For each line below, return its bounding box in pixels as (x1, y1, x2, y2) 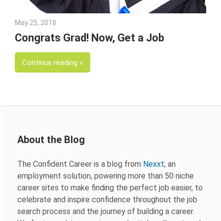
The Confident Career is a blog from (17, 159, 143, 169)
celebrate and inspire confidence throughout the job (17, 194, 197, 204)
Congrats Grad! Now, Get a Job (15, 31, 164, 44)
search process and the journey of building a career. (17, 206, 194, 216)
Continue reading (22, 58, 77, 67)
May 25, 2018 (15, 18, 56, 27)
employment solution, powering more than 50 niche (17, 171, 194, 181)
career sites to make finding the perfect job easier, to (17, 183, 203, 192)
